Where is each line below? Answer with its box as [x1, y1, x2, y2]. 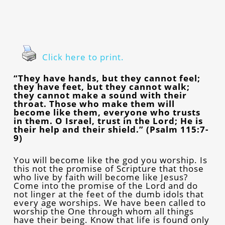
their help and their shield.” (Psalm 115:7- [13, 124, 208, 135]
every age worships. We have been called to [13, 197, 206, 208]
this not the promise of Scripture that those [13, 163, 204, 174]
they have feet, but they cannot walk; [13, 81, 190, 92]
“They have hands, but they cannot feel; [13, 72, 200, 84]
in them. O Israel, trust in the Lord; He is [13, 115, 203, 127]
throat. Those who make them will [13, 98, 175, 109]
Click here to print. [42, 51, 124, 63]
